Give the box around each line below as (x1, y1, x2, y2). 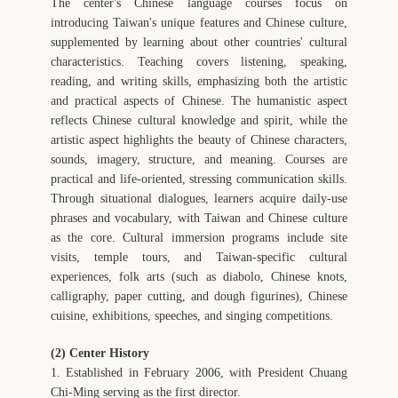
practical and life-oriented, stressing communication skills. (51, 171, 347, 186)
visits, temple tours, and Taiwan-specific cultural (51, 250, 347, 264)
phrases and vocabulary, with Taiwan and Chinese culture (51, 211, 347, 225)
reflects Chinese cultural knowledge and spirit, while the (51, 113, 347, 127)
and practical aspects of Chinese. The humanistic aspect (51, 93, 347, 107)
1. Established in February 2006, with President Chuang (51, 365, 347, 379)
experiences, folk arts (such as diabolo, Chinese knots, (51, 269, 347, 283)
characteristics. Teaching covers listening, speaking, (51, 54, 347, 68)
